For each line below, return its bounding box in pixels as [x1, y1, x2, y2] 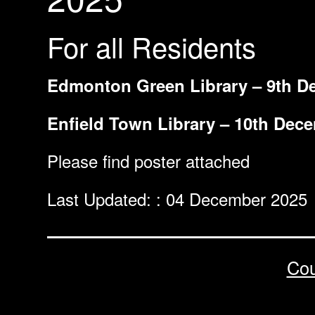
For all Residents [47, 26, 256, 66]
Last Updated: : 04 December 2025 [47, 186, 307, 211]
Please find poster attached [47, 148, 250, 173]
